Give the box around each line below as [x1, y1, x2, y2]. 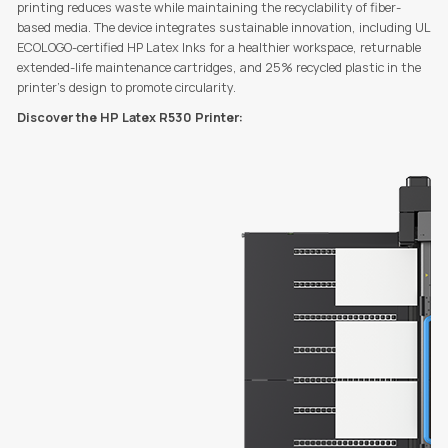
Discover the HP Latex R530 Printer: [16, 109, 243, 127]
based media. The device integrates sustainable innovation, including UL [16, 19, 430, 37]
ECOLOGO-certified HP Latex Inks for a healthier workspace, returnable [16, 39, 421, 57]
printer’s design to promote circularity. [16, 79, 236, 97]
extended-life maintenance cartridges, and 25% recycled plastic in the [16, 59, 421, 77]
